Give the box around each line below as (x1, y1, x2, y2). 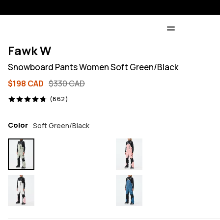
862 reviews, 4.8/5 (8, 94, 74, 105)
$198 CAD (8, 78, 44, 89)
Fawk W (8, 42, 51, 58)
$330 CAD (49, 78, 85, 89)
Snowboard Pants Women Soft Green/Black (8, 61, 179, 73)
